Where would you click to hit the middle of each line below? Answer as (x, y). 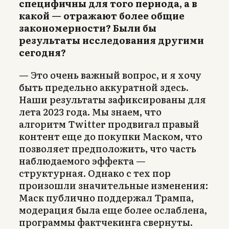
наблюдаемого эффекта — (82, 161)
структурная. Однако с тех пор (95, 173)
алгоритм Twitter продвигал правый (109, 124)
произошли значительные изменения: (113, 185)
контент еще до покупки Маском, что (111, 136)
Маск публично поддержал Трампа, (106, 197)
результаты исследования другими (111, 40)
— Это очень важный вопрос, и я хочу (110, 75)
